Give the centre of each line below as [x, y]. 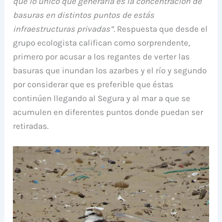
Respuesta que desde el [162, 28]
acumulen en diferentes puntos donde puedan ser [108, 112]
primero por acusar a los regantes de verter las [102, 56]
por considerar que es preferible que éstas [93, 84]
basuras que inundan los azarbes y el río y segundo [110, 70]
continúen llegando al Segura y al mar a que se [102, 98]
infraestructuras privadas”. [64, 28]
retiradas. [31, 126]
